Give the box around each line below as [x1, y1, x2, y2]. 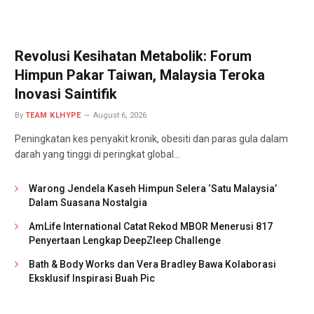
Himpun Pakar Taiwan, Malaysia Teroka [15, 67, 265, 84]
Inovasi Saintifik [15, 86, 117, 103]
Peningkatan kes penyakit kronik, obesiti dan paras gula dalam [15, 133, 288, 145]
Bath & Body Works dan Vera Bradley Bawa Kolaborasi [29, 259, 276, 271]
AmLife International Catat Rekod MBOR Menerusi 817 [29, 221, 273, 233]
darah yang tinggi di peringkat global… [15, 149, 180, 161]
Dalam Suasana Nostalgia [29, 197, 147, 209]
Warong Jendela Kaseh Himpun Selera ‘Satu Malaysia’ [29, 183, 277, 195]
